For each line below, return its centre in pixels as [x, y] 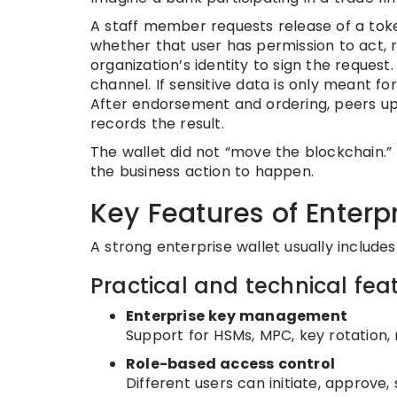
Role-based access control [230, 364]
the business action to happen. [202, 171]
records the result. [157, 124]
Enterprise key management [237, 316]
